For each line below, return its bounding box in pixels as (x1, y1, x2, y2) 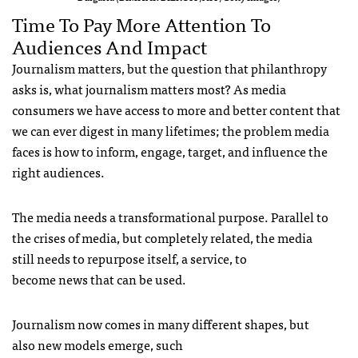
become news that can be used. (12, 268, 186, 289)
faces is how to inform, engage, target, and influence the (12, 140, 328, 161)
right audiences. (12, 161, 105, 182)
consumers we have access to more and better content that (12, 98, 340, 120)
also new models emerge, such (12, 333, 183, 355)
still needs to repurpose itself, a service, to (12, 247, 247, 268)
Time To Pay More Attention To (12, 7, 271, 39)
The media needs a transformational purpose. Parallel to (12, 205, 328, 227)
